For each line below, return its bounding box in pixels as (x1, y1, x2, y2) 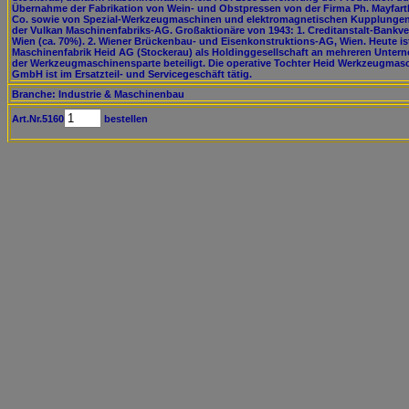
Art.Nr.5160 (12, 113, 64, 124)
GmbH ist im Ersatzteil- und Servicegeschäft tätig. (12, 68, 252, 79)
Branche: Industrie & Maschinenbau (12, 89, 184, 100)
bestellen (101, 113, 148, 124)
